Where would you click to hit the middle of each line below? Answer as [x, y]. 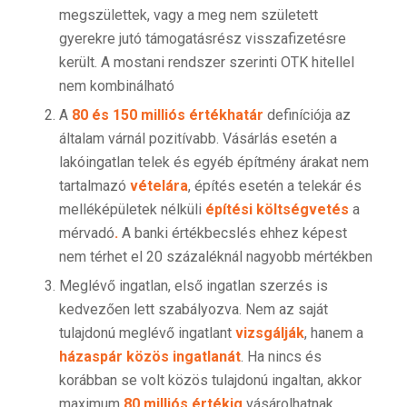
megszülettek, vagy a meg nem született [188, 15]
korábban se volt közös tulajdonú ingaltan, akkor [210, 381]
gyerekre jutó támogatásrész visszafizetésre [202, 39]
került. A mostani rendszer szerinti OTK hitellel [206, 63]
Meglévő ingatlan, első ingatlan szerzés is [193, 286]
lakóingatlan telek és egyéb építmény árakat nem [213, 163]
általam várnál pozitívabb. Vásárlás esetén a [198, 139]
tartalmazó [94, 186]
